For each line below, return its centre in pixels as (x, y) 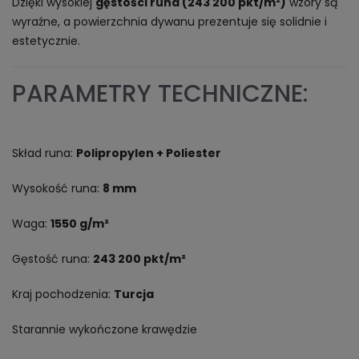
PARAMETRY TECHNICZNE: (160, 94)
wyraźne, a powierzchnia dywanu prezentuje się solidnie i (169, 22)
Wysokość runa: (57, 188)
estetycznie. (46, 41)
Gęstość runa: (52, 259)
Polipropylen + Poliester (149, 153)
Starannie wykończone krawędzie (105, 329)
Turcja (134, 294)
